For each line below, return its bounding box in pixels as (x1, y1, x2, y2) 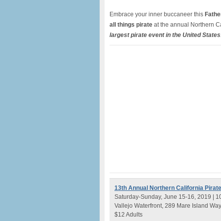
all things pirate (110, 21, 152, 28)
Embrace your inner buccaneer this (110, 11, 205, 18)
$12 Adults (114, 211, 143, 218)
